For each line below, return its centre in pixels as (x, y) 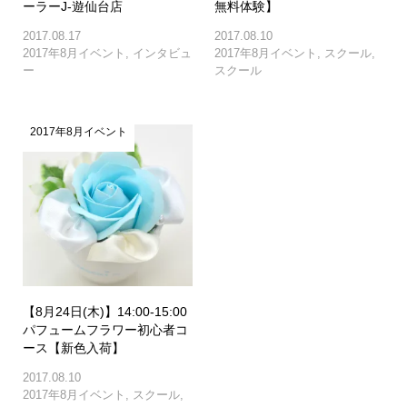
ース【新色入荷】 (73, 348)
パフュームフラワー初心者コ (105, 330)
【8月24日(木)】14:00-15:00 (104, 312)
